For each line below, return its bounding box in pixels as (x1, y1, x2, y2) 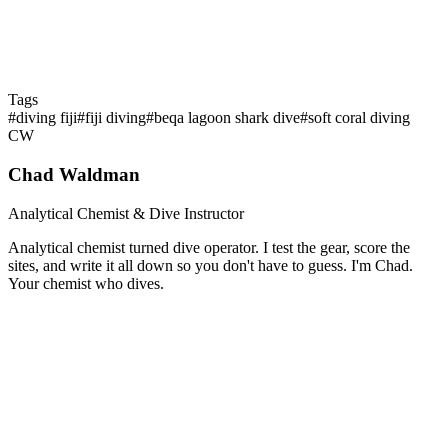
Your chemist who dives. (8, 274, 164, 292)
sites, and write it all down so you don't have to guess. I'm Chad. (8, 256, 413, 274)
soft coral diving (308, 109, 410, 127)
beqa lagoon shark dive (154, 109, 300, 127)
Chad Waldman (8, 164, 140, 186)
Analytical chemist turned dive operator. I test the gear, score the (8, 238, 410, 256)
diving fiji (16, 109, 77, 127)
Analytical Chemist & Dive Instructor (8, 204, 244, 222)
